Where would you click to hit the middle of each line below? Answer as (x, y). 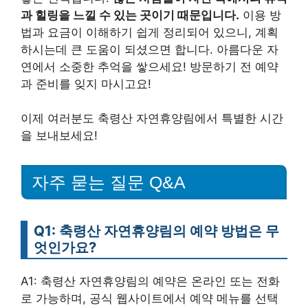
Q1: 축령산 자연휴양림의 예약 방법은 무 (156, 230)
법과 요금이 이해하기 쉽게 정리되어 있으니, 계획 (150, 32)
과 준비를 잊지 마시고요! (86, 84)
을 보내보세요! (59, 135)
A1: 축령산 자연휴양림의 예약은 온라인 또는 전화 (150, 281)
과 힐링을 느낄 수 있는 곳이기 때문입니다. (130, 15)
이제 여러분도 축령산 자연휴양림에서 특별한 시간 (152, 118)
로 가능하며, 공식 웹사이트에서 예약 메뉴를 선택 (150, 298)
